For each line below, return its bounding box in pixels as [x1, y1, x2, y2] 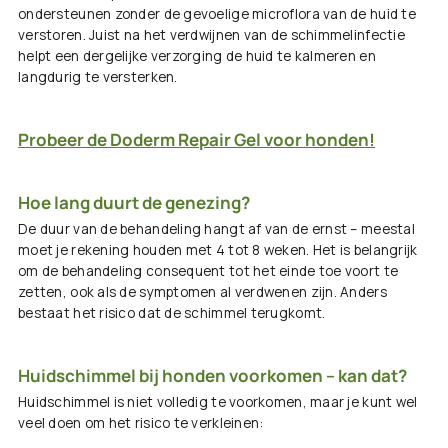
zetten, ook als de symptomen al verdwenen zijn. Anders [18, 283, 387, 302]
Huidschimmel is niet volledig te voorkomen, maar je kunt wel [18, 393, 418, 412]
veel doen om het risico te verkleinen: [18, 414, 264, 433]
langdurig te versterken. [18, 68, 178, 87]
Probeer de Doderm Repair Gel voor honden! [18, 128, 376, 152]
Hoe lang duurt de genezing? [18, 191, 251, 215]
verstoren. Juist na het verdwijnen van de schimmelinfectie [18, 26, 405, 45]
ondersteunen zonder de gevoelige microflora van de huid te [18, 5, 416, 24]
